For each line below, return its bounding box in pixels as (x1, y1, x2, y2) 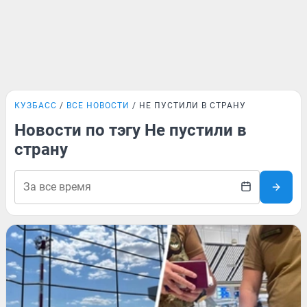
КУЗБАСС (14, 101, 57, 110)
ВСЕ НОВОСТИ (66, 101, 130, 110)
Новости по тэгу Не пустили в (14, 121, 247, 140)
